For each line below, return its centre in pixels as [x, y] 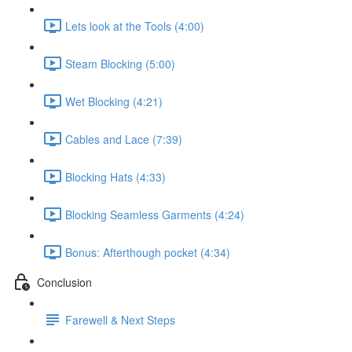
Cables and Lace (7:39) [124, 139]
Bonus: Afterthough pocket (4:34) [148, 252]
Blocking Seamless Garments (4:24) [155, 214]
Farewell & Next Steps [120, 319]
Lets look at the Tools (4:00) [135, 26]
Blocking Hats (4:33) [115, 176]
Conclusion [64, 282]
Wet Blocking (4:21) [114, 101]
